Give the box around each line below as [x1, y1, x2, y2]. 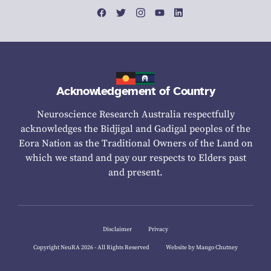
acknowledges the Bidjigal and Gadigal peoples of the [21, 123, 250, 135]
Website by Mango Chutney [166, 244, 238, 252]
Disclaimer [103, 226, 132, 233]
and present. [108, 166, 163, 179]
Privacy [148, 226, 168, 233]
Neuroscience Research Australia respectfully [36, 108, 235, 121]
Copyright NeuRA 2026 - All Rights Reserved [33, 244, 149, 252]
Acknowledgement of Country [56, 83, 215, 99]
